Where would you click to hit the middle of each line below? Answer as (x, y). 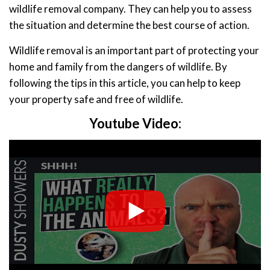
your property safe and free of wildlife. (96, 99)
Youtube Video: (135, 124)
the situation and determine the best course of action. (129, 25)
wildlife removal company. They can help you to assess (130, 9)
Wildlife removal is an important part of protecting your (134, 51)
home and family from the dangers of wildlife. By (118, 67)
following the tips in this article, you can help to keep (125, 83)
